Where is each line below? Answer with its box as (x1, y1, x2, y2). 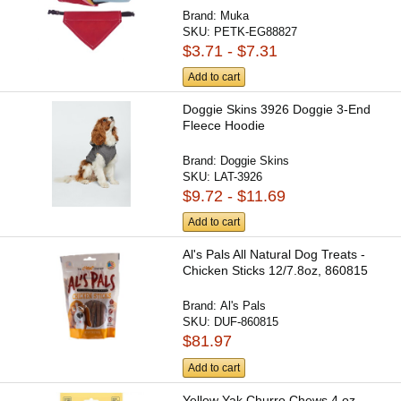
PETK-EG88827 (214, 24, 298, 38)
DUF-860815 (214, 315, 279, 329)
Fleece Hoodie (183, 118, 266, 133)
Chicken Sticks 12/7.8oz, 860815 (183, 263, 369, 278)
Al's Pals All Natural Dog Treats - (183, 247, 366, 262)
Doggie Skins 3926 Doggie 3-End (183, 102, 371, 117)
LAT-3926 (214, 170, 263, 184)
